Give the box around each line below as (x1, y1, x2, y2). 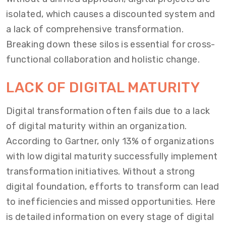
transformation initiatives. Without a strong (6, 165, 195, 177)
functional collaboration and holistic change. (6, 53, 200, 65)
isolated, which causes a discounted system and (6, 8, 215, 20)
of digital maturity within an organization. (6, 120, 187, 132)
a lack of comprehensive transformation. (6, 23, 184, 35)
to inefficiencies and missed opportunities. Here (6, 196, 216, 207)
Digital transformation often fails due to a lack (6, 105, 210, 117)
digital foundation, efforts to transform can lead (6, 181, 219, 192)
